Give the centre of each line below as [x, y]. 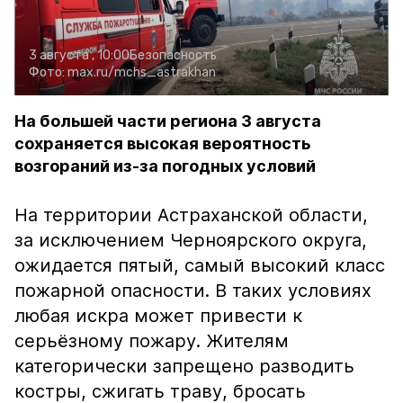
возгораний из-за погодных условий [165, 166]
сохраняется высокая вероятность [162, 143]
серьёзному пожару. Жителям [152, 341]
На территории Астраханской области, [191, 215]
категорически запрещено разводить [184, 366]
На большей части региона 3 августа [168, 121]
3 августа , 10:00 [79, 55]
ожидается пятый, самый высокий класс [200, 265]
